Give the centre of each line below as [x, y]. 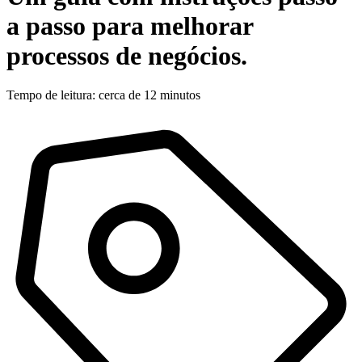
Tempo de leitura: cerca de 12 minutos [103, 95]
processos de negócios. [127, 55]
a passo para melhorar [130, 25]
